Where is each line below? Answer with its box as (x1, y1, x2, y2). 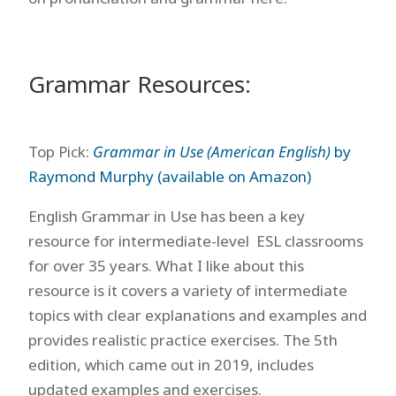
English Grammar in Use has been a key (27, 206, 305, 226)
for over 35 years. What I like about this (27, 255, 304, 276)
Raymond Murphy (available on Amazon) (27, 166, 311, 187)
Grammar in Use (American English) (92, 141, 331, 162)
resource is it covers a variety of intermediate (27, 280, 347, 301)
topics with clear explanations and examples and (27, 305, 367, 325)
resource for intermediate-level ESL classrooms (27, 231, 363, 251)
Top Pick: (27, 141, 93, 162)
